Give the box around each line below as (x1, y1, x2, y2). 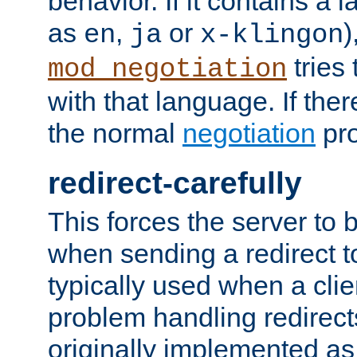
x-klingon (200, 20, 343, 51)
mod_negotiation (48, 54, 287, 85)
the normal (48, 118, 182, 149)
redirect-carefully (48, 165, 302, 200)
